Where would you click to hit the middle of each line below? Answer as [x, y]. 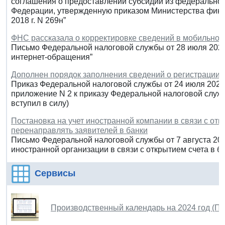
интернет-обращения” [52, 57]
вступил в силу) [40, 103]
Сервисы [55, 173]
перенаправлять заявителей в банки [79, 130]
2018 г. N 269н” [38, 20]
